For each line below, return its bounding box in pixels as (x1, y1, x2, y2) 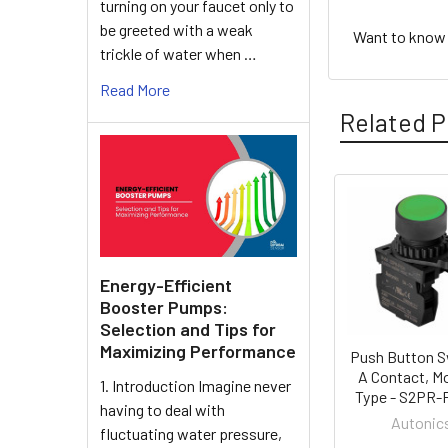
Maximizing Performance (100, 339, 296, 362)
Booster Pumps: (100, 295, 228, 318)
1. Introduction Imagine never (100, 375, 291, 395)
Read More (100, 79, 170, 99)
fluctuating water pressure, (100, 423, 282, 443)
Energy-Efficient (100, 273, 232, 296)
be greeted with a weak (100, 19, 253, 39)
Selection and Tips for (100, 317, 276, 340)
